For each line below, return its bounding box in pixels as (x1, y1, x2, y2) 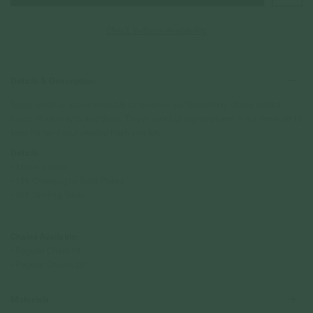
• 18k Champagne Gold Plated (10, 175, 126, 186)
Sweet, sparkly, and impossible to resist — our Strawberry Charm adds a (10, 99, 282, 110)
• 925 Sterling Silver (10, 189, 85, 200)
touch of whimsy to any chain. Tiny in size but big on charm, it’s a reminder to (10, 112, 303, 124)
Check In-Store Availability (105, 24, 208, 36)
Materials (10, 293, 50, 305)
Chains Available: (10, 231, 79, 242)
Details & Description (10, 75, 96, 86)
